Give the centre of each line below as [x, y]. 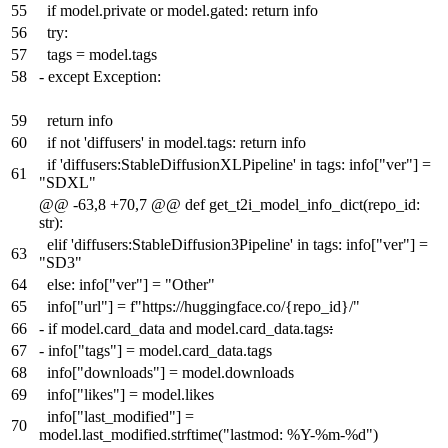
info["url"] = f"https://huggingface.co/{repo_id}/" [203, 307]
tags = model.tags [102, 55]
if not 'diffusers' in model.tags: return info [176, 143]
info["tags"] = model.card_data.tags [160, 351]
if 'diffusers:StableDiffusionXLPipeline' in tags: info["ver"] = [239, 165]
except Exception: [104, 77]
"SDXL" [67, 183]
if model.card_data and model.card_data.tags [188, 329]
